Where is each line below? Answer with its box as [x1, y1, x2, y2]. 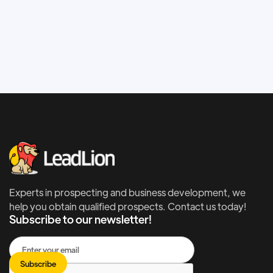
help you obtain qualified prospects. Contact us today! [9, 199, 246, 213]
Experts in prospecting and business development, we [9, 185, 246, 199]
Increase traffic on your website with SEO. [25, 4, 238, 18]
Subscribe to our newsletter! [9, 211, 152, 226]
